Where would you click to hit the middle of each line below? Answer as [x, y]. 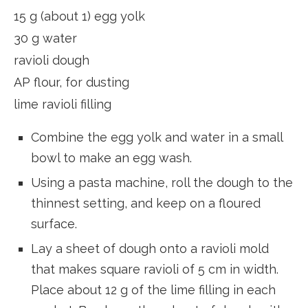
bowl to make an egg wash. [111, 158]
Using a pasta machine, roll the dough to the [162, 183]
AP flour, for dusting [71, 82]
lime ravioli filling [63, 104]
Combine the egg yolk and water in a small [157, 137]
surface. [56, 224]
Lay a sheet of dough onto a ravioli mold [150, 249]
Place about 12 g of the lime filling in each [153, 290]
